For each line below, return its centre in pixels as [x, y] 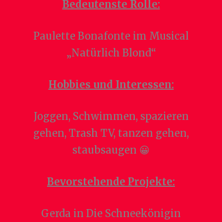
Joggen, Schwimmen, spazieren [111, 116]
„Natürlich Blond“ [111, 53]
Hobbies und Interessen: [111, 85]
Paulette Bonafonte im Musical [111, 36]
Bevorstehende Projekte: [111, 182]
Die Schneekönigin [134, 214]
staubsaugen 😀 [111, 150]
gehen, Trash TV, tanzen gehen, [111, 133]
